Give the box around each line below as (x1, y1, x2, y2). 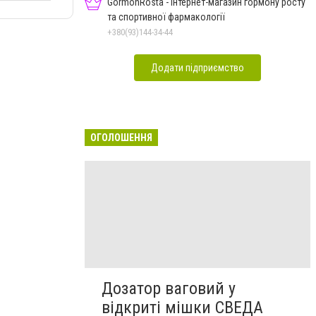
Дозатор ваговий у (102, 278, 236, 298)
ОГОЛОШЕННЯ (90, 131, 152, 143)
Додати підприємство (151, 61, 244, 73)
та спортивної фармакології (107, 11, 225, 23)
